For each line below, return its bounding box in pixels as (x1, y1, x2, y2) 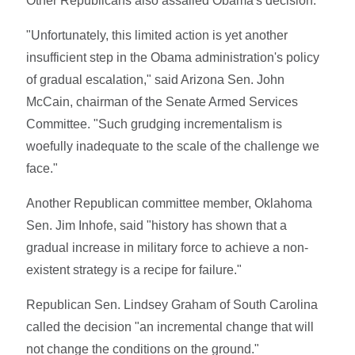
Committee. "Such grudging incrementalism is (26, 116, 283, 131)
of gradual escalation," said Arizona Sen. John (26, 72, 285, 86)
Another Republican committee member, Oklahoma (26, 196, 313, 210)
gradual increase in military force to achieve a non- (26, 240, 309, 254)
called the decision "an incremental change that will (26, 319, 315, 334)
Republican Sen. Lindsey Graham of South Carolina (26, 297, 319, 311)
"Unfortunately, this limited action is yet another (26, 28, 288, 42)
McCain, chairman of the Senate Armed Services (26, 94, 299, 109)
